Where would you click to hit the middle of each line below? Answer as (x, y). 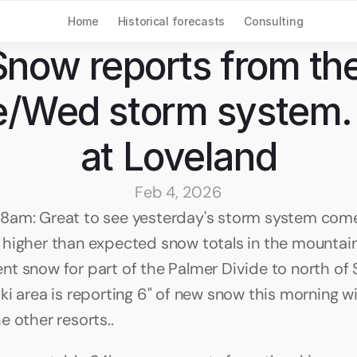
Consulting (274, 21)
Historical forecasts (171, 21)
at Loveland (178, 157)
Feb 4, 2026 (178, 192)
